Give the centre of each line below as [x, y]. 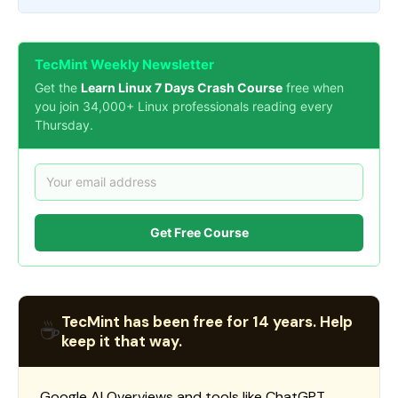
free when [313, 87]
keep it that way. [122, 341]
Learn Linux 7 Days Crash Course [182, 87]
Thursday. [64, 124]
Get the [58, 87]
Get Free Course [199, 233]
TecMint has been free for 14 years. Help [207, 321]
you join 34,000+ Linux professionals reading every [184, 106]
